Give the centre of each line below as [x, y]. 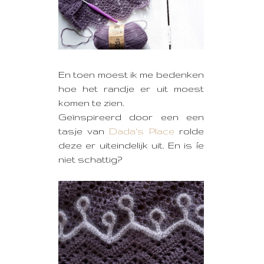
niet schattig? [90, 159]
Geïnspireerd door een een [131, 117]
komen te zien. [91, 103]
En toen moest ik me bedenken [131, 74]
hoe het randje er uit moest [131, 88]
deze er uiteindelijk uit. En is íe [131, 145]
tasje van [84, 131]
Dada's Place [142, 131]
